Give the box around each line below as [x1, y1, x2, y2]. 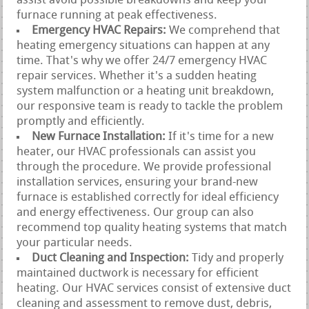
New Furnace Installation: [32, 130, 169, 143]
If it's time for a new [168, 130, 275, 143]
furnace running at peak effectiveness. [17, 9, 218, 21]
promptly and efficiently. [17, 115, 146, 128]
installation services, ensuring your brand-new [17, 176, 259, 188]
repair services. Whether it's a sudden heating [17, 70, 257, 82]
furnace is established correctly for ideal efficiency [17, 191, 279, 203]
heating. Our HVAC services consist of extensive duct [17, 282, 292, 295]
